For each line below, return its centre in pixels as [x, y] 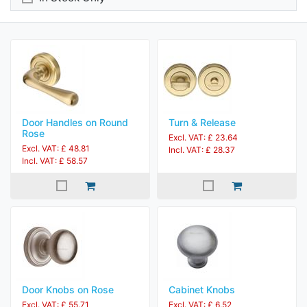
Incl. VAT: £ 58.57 [55, 161]
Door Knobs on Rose [68, 290]
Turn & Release [202, 122]
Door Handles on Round [75, 122]
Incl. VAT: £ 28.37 [202, 150]
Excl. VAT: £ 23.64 [203, 137]
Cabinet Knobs [202, 290]
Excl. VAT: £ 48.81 [56, 148]
